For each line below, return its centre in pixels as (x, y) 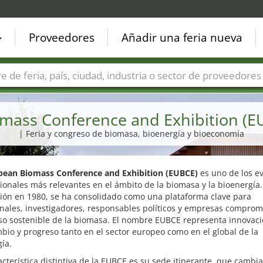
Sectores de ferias (139, 93)
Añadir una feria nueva (182, 38)
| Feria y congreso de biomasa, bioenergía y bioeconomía (131, 134)
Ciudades (68, 93)
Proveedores (62, 38)
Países (19, 93)
